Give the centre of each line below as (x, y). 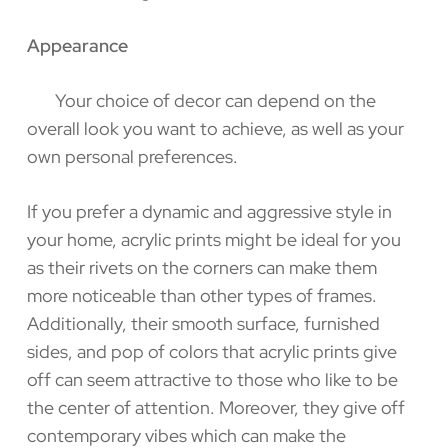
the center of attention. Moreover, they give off (215, 407)
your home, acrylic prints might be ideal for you (213, 239)
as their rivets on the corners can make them (201, 267)
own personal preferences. (132, 156)
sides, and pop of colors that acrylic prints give (211, 351)
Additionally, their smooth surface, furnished (203, 323)
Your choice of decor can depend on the (201, 100)
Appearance (77, 45)
